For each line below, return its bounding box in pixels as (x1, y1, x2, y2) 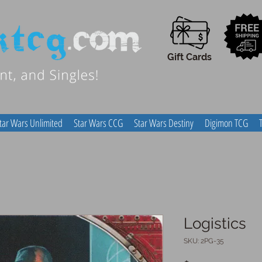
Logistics (184, 215, 246, 232)
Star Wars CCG (73, 116, 123, 130)
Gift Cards (167, 51, 212, 63)
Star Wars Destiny (133, 116, 194, 130)
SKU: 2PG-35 (184, 237, 224, 245)
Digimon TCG (204, 116, 248, 130)
